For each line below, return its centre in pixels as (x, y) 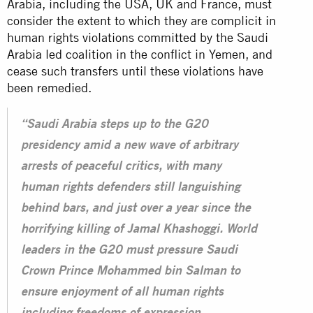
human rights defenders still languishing (131, 188)
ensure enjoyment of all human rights (122, 292)
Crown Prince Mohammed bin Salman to (131, 271)
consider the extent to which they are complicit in (141, 20)
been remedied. (53, 87)
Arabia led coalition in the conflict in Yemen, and (140, 54)
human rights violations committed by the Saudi (138, 37)
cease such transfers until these (95, 71)
